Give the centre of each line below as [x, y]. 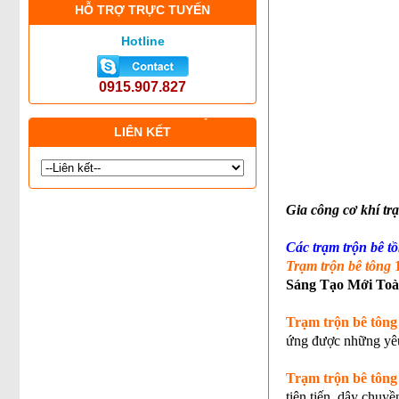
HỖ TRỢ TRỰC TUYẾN [142, 10]
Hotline [142, 41]
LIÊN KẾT [142, 132]
